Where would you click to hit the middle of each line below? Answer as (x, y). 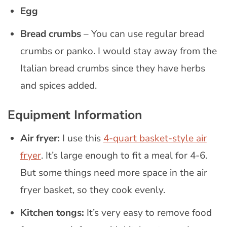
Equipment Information (75, 115)
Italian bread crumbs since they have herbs (112, 69)
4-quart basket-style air (155, 138)
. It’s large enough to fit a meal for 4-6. (124, 155)
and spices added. (58, 86)
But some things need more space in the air (113, 173)
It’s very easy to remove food (148, 213)
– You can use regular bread (142, 34)
